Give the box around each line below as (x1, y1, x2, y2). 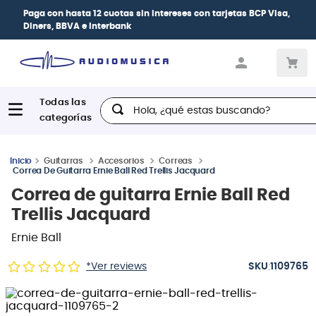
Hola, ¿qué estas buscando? (99, 97, 256, 109)
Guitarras (44, 156, 83, 165)
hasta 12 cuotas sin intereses (66, 9, 192, 18)
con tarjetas (192, 9, 249, 18)
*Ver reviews (86, 261, 147, 272)
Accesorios (97, 156, 145, 165)
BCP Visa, (249, 9, 290, 18)
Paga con (23, 9, 66, 18)
